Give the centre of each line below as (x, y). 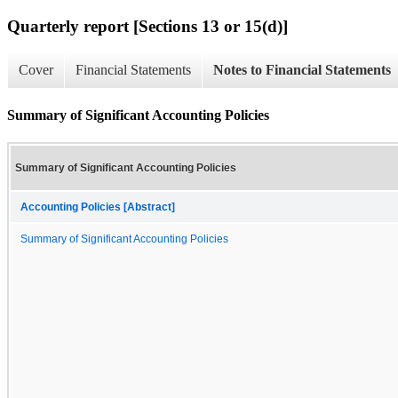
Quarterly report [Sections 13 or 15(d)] (147, 26)
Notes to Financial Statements (302, 70)
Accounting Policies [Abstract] (98, 207)
